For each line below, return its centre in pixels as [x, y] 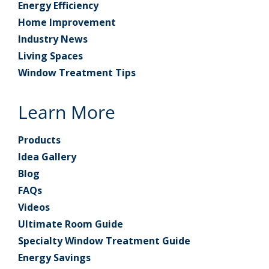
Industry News [53, 39]
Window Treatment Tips [77, 73]
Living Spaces [50, 56]
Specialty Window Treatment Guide [104, 241]
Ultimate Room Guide [71, 224]
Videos [34, 207]
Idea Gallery [47, 157]
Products [39, 140]
